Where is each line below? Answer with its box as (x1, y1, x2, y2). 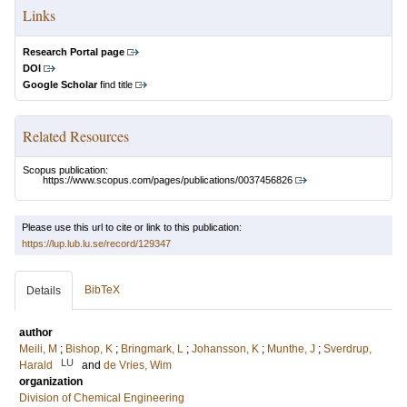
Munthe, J (267, 342, 315, 356)
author (19, 326, 53, 340)
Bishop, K (65, 342, 113, 356)
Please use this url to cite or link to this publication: (22, 222, 242, 233)
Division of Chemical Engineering (19, 392, 184, 405)
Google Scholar (23, 79, 97, 90)
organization (19, 375, 83, 389)
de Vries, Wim (104, 359, 172, 372)
